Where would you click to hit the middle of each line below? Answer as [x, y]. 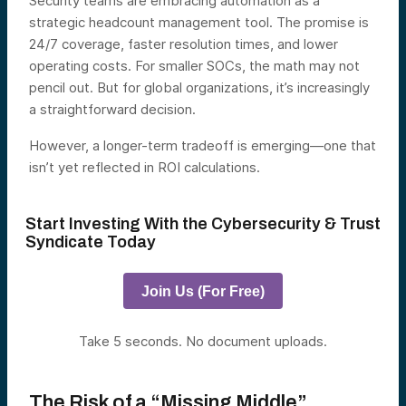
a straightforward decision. [112, 110]
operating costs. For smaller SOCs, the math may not [194, 66]
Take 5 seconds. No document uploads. [203, 342]
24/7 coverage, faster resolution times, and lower [184, 44]
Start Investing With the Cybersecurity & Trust [203, 224]
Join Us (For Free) [203, 291]
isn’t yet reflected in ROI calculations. [145, 168]
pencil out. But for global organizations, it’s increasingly [199, 88]
